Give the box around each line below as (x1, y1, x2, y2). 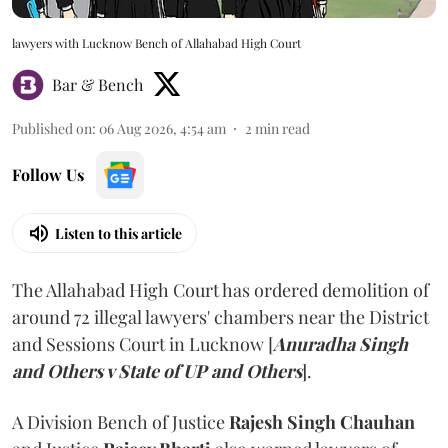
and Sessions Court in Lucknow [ (12, 332, 273, 357)
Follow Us (12, 164, 84, 186)
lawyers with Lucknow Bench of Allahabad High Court (12, 35, 301, 52)
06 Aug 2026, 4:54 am (99, 119, 226, 139)
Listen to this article (55, 223, 182, 243)
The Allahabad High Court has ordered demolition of (12, 278, 429, 303)
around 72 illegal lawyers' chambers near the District (12, 305, 429, 330)
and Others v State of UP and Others (12, 359, 302, 384)
